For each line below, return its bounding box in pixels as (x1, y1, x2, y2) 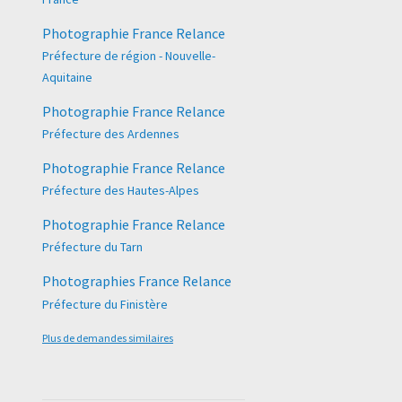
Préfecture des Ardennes (42, 126, 179, 143)
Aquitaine (42, 68, 92, 85)
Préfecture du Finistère (42, 295, 168, 312)
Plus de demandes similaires (42, 330, 173, 345)
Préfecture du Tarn (42, 239, 143, 256)
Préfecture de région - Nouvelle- (42, 47, 215, 64)
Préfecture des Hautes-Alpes (42, 182, 199, 199)
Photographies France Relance (42, 272, 232, 291)
